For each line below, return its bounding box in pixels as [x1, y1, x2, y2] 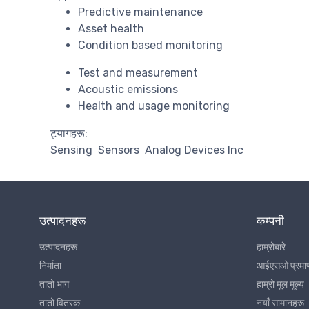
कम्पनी [257, 214, 284, 228]
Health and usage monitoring [78, 99, 230, 113]
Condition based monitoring [78, 39, 223, 52]
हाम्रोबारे [257, 241, 286, 254]
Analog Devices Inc [145, 143, 243, 157]
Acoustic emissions [78, 83, 178, 97]
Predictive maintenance [78, 6, 203, 19]
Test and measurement [78, 66, 198, 80]
